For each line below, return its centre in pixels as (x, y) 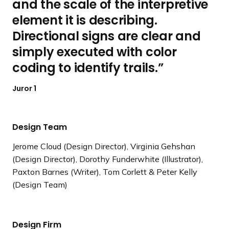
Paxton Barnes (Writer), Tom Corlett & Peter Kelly (105, 172)
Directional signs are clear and (107, 36)
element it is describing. (85, 20)
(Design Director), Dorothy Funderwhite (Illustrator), (108, 159)
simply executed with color (95, 52)
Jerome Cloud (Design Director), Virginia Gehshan (104, 146)
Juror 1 (24, 88)
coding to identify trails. (85, 68)
